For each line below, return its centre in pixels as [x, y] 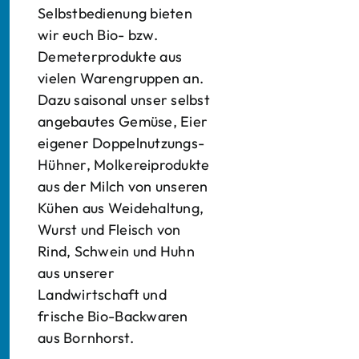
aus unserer [76, 273]
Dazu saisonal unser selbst [124, 100]
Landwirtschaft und [102, 294]
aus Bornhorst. [86, 338]
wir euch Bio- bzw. [98, 35]
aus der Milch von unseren [123, 186]
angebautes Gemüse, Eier [123, 121]
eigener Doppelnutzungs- [121, 143]
